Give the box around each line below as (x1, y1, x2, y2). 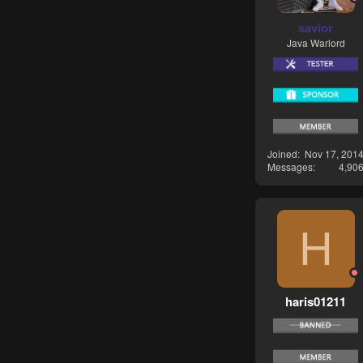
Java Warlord (286, 35, 345, 49)
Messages (267, 159, 313, 173)
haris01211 (285, 293, 346, 311)
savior (298, 18, 333, 36)
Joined (267, 146, 297, 160)
